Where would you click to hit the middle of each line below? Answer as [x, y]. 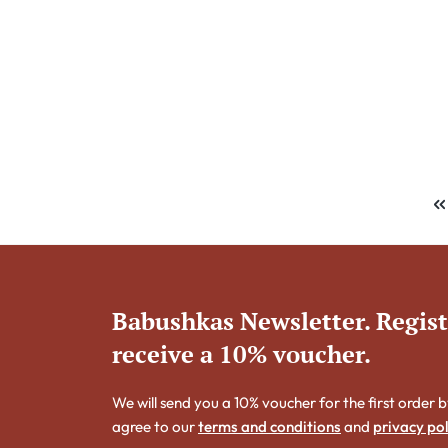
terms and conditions [269, 427]
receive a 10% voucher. [241, 354]
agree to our [155, 427]
